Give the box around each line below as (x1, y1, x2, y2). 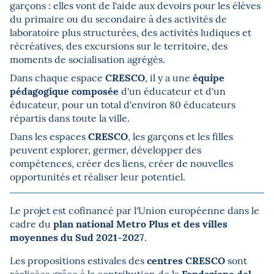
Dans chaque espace (10, 70, 105, 84)
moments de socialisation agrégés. (10, 52, 165, 65)
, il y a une (145, 70, 193, 84)
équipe (193, 70, 224, 84)
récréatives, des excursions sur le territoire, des (10, 39, 228, 52)
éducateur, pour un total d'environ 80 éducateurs (10, 97, 235, 111)
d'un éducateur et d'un (119, 84, 226, 97)
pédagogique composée (10, 83, 119, 98)
